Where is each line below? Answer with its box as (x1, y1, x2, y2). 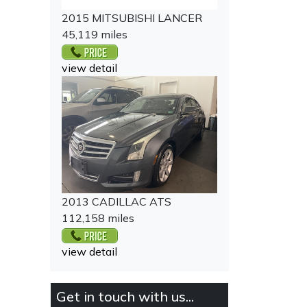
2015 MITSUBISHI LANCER (62, 11, 202, 25)
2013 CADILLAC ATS (62, 194, 171, 208)
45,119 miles (62, 27, 127, 42)
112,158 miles (62, 210, 134, 225)
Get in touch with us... (56, 287, 194, 305)
